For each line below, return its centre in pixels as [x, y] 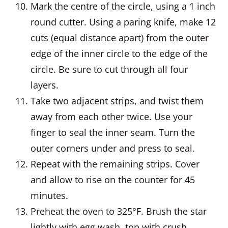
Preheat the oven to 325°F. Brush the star [119, 211]
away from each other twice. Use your [111, 117]
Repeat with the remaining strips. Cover [115, 164]
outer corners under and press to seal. [113, 148]
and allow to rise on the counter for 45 [113, 180]
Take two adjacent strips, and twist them [117, 101]
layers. [45, 85]
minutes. [49, 195]
